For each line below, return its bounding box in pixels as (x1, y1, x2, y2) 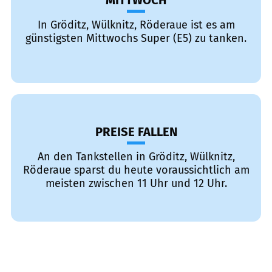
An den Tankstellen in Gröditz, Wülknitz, (37, 150, 235, 163)
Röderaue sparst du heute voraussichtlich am (22, 163, 250, 177)
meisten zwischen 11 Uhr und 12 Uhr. (45, 177, 227, 190)
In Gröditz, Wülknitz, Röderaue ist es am (37, 18, 235, 32)
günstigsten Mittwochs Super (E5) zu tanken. (25, 32, 246, 45)
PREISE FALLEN (95, 124, 177, 139)
